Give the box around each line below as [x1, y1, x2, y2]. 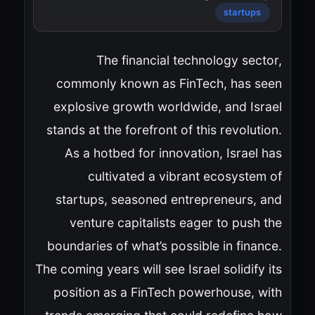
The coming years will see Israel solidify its [34, 261, 282, 276]
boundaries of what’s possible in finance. [46, 238, 282, 253]
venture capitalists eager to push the [69, 214, 282, 230]
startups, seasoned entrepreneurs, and [55, 191, 282, 207]
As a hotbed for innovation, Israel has [64, 145, 282, 160]
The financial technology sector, [96, 52, 282, 67]
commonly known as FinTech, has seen [56, 75, 282, 91]
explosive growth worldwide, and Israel [53, 98, 282, 114]
